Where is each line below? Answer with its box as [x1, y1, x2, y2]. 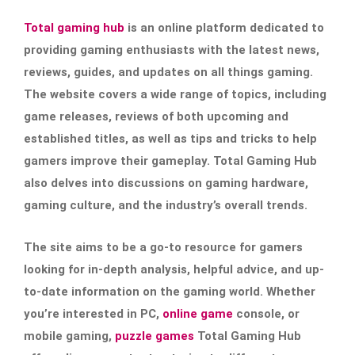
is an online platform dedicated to [124, 20, 324, 35]
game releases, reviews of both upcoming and [24, 109, 288, 124]
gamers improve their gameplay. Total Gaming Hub [24, 153, 317, 168]
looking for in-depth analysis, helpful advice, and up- [24, 261, 324, 277]
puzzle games [115, 328, 194, 343]
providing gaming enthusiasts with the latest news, [24, 42, 319, 57]
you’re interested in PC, [24, 306, 159, 321]
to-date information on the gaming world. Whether [24, 284, 315, 299]
